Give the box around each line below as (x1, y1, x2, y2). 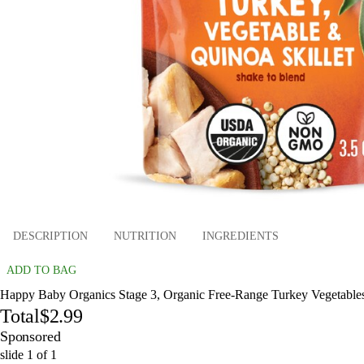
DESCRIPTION (13, 230, 88, 243)
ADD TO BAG (6, 263, 76, 276)
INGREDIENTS (202, 230, 279, 243)
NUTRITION (114, 230, 176, 243)
